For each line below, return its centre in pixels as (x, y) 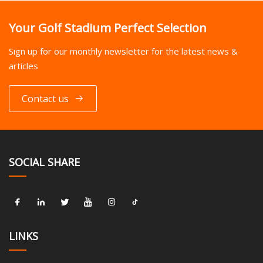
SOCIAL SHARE (44, 162)
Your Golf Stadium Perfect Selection (108, 28)
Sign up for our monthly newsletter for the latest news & (123, 51)
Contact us (45, 98)
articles (23, 66)
